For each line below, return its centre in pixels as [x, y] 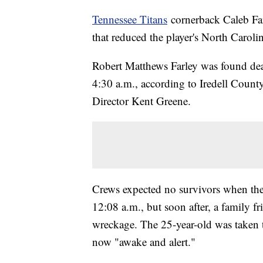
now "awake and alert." [144, 242]
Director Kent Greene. [141, 101]
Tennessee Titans [130, 19]
